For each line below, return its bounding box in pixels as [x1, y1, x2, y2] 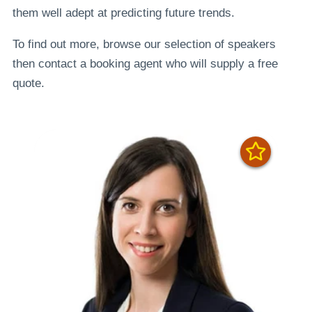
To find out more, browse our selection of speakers [12, 38, 276, 52]
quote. [12, 77, 45, 91]
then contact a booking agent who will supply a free [12, 57, 278, 71]
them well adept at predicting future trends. [12, 6, 235, 20]
